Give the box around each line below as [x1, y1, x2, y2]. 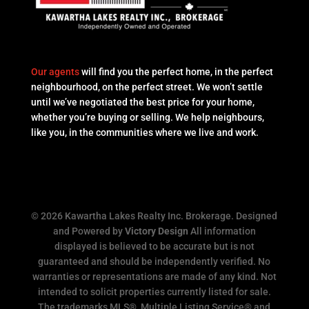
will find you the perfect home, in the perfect [79, 66, 273, 78]
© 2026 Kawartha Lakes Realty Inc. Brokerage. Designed [31, 210, 278, 222]
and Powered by [52, 226, 125, 237]
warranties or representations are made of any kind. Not [32, 271, 277, 283]
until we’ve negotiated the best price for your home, [30, 97, 255, 108]
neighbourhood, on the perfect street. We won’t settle [30, 81, 263, 93]
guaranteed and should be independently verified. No [38, 256, 271, 268]
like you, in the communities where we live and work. [30, 127, 259, 139]
